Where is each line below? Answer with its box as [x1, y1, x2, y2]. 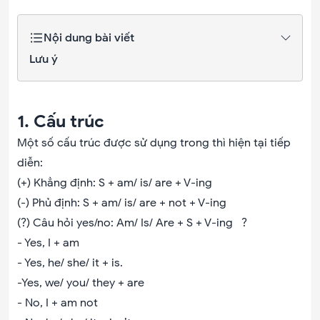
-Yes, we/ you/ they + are [17, 276, 144, 290]
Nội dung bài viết [44, 31, 134, 45]
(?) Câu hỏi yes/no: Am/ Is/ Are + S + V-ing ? [17, 216, 247, 230]
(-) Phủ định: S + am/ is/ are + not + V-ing [17, 196, 226, 210]
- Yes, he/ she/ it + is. [17, 256, 123, 270]
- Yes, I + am [17, 236, 79, 250]
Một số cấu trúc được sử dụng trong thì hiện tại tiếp [17, 136, 291, 150]
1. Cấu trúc [17, 111, 104, 132]
